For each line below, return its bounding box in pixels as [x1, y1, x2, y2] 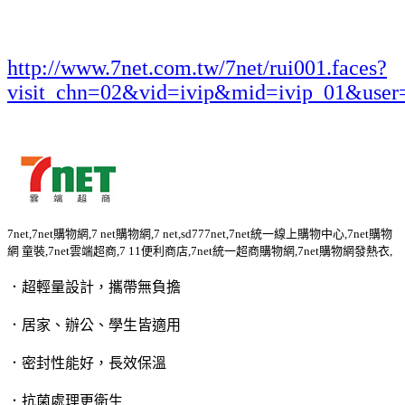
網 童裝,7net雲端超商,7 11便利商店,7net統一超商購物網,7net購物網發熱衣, [7, 243, 392, 258]
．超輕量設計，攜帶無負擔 [7, 278, 181, 295]
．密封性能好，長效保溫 [7, 354, 166, 371]
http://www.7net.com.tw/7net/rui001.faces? [7, 55, 387, 80]
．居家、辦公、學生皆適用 [7, 316, 181, 333]
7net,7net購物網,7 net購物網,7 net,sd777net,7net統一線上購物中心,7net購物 [7, 226, 392, 240]
